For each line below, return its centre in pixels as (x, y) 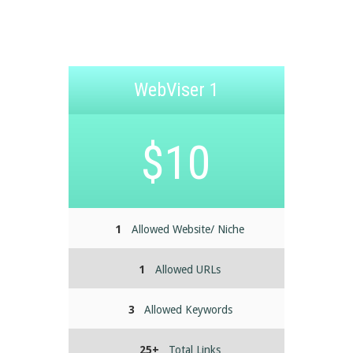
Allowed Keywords (188, 310)
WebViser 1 (176, 90)
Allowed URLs (188, 270)
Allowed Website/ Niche (188, 230)
